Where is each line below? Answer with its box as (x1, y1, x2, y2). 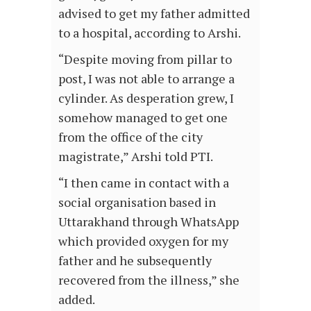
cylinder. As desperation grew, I (58, 89, 234, 106)
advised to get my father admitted (58, 4, 250, 22)
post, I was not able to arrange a (58, 69, 235, 87)
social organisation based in (58, 193, 216, 210)
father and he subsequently (58, 251, 212, 269)
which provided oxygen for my (58, 232, 228, 249)
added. (58, 290, 95, 308)
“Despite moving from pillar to (58, 50, 232, 67)
